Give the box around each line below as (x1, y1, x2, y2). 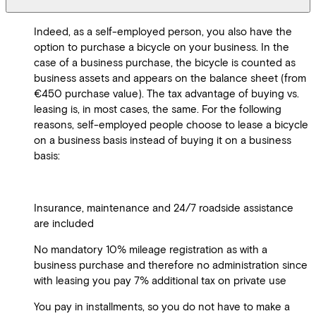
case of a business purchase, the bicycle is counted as (34, 56, 296, 69)
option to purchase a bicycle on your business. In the (34, 40, 289, 54)
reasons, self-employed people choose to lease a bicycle (34, 118, 308, 131)
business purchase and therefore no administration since (34, 258, 308, 272)
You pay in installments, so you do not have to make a (34, 300, 290, 313)
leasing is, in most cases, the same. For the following (34, 102, 281, 116)
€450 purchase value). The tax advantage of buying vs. (34, 87, 299, 100)
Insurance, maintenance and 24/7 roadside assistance (34, 201, 293, 214)
